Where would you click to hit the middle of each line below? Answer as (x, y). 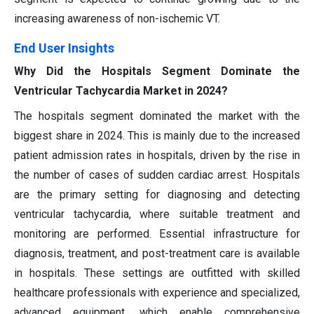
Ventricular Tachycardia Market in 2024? (121, 91)
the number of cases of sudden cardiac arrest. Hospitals (157, 175)
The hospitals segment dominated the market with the (157, 116)
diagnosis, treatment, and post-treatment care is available (157, 254)
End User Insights (64, 48)
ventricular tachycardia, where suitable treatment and (157, 214)
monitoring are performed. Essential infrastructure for (157, 234)
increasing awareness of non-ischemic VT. (117, 19)
